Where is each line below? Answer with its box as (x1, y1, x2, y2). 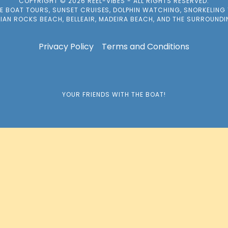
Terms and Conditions (102, 41, 189, 52)
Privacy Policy (39, 41, 94, 52)
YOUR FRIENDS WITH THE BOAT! (62, 90, 166, 99)
